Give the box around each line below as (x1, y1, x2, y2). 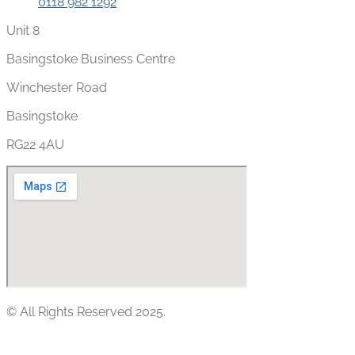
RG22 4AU (6, 136, 64, 152)
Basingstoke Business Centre (6, 51, 175, 67)
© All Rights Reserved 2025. (6, 303, 166, 319)
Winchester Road (6, 79, 107, 95)
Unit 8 (6, 22, 40, 38)
